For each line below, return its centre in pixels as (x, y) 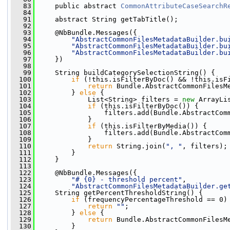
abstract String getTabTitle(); (106, 19)
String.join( (139, 146)
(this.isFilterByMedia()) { (151, 126)
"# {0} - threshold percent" (127, 179)
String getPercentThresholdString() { (119, 193)
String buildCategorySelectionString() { (125, 73)
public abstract (78, 6)
